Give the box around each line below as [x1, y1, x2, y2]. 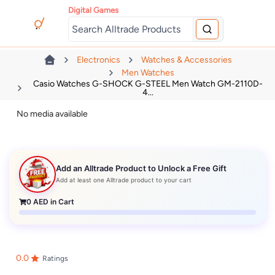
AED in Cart [31, 197, 75, 207]
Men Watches [122, 67, 174, 78]
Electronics [76, 55, 120, 66]
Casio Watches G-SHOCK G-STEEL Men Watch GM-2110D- [33, 78, 263, 89]
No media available [17, 109, 88, 120]
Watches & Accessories [141, 55, 232, 66]
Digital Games [68, 5, 119, 15]
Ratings [42, 254, 68, 263]
